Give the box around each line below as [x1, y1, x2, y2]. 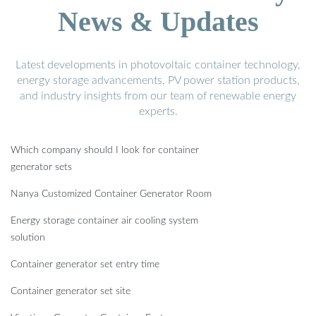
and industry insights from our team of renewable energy [20, 90, 296, 102]
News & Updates [57, 6, 259, 38]
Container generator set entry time [11, 260, 159, 270]
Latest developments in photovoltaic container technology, [16, 59, 300, 71]
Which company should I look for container [11, 145, 199, 156]
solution [11, 233, 45, 243]
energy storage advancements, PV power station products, [16, 75, 300, 87]
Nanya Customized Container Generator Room [11, 189, 212, 200]
